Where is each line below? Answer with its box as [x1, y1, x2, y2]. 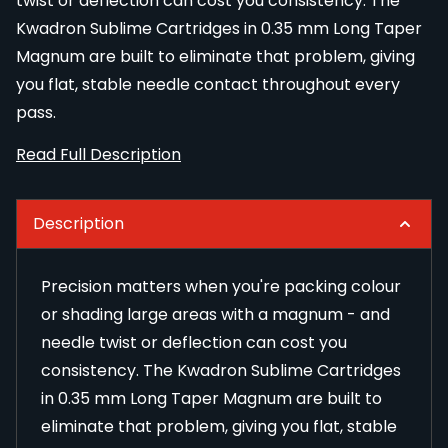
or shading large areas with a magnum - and [41, 303, 390, 327]
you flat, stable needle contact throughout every [16, 73, 400, 97]
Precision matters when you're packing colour [41, 275, 401, 299]
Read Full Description [16, 143, 181, 167]
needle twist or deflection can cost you [41, 331, 347, 355]
